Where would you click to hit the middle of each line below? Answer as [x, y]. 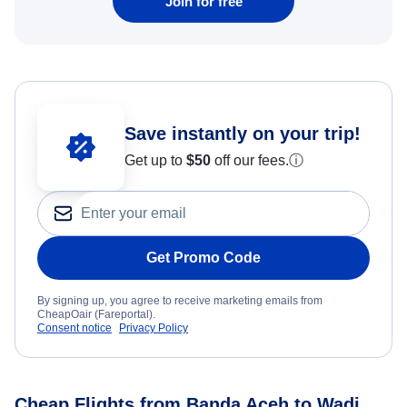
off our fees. [250, 161]
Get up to [155, 161]
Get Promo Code [203, 258]
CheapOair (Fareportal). [96, 315]
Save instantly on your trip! [243, 134]
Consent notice [74, 328]
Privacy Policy [154, 328]
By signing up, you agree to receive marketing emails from [180, 301]
